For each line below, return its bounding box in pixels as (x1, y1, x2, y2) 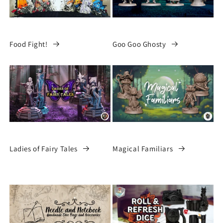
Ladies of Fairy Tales (9, 143, 78, 153)
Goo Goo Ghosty (112, 39, 166, 49)
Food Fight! (9, 39, 48, 49)
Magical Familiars (112, 143, 173, 153)
